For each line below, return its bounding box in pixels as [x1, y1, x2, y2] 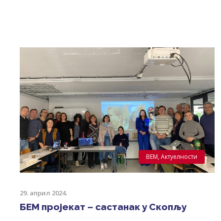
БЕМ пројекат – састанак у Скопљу [20, 201, 186, 212]
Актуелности [160, 152, 197, 161]
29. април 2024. [20, 188, 67, 197]
